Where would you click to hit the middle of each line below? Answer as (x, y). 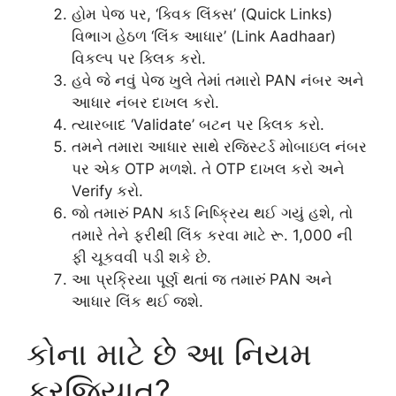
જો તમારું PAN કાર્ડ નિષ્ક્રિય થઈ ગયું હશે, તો (212, 213)
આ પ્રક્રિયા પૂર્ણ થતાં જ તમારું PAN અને (202, 279)
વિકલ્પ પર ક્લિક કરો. (139, 58)
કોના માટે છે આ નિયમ (169, 354)
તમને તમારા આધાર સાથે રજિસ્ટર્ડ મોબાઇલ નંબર (219, 146)
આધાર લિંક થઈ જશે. (137, 301)
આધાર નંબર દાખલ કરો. (145, 102)
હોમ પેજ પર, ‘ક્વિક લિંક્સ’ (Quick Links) (202, 14)
